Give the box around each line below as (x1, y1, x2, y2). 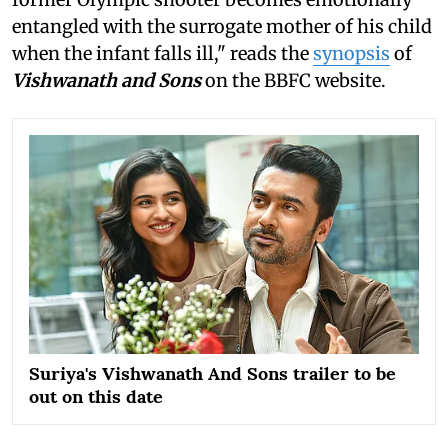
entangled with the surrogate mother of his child (12, 14, 432, 38)
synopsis (313, 41, 390, 65)
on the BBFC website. (201, 68, 386, 92)
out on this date (29, 385, 163, 409)
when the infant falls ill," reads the (12, 41, 313, 65)
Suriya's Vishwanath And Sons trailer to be (29, 362, 396, 386)
